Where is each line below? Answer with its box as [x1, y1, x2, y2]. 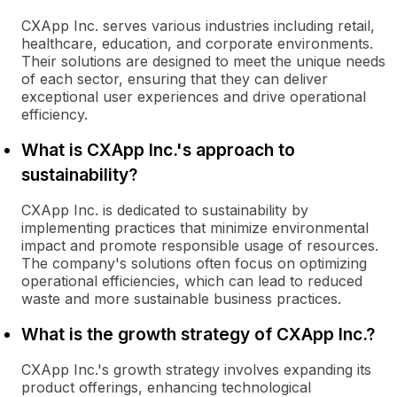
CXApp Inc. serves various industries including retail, [21, 17, 375, 35]
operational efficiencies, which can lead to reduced [21, 272, 362, 290]
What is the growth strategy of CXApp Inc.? [21, 323, 375, 345]
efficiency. [21, 105, 88, 123]
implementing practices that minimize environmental [21, 219, 369, 237]
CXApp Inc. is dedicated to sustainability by [21, 201, 308, 219]
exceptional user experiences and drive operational [21, 88, 366, 105]
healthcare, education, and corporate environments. [21, 35, 373, 52]
